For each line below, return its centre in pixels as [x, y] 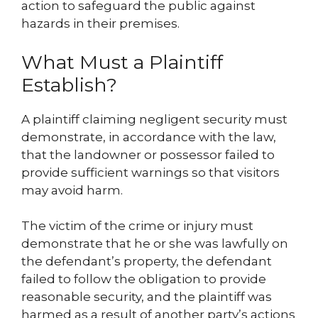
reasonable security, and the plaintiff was [147, 297]
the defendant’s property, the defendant [147, 262]
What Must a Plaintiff [122, 62]
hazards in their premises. [100, 24]
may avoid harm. [72, 190]
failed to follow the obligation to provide [144, 279]
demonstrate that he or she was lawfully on [155, 244]
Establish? [69, 84]
